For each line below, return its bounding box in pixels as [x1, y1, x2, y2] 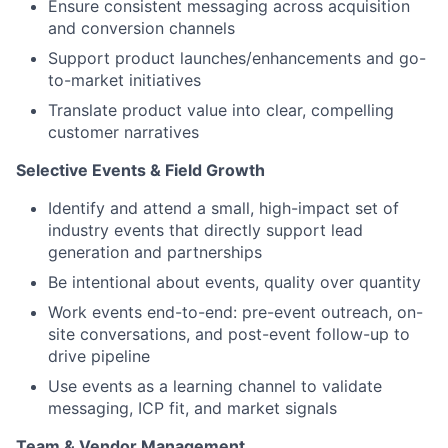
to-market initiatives [48, 69, 201, 90]
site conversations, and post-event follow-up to [48, 323, 410, 344]
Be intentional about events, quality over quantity [48, 271, 421, 292]
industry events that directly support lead [48, 219, 363, 240]
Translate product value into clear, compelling [48, 99, 394, 120]
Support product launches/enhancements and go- [48, 47, 426, 68]
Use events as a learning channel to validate [48, 375, 382, 396]
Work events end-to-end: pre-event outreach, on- [48, 301, 423, 322]
